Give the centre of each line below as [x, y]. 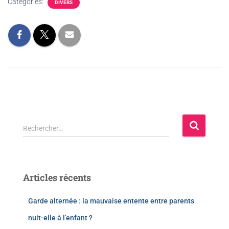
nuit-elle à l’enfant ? [60, 218]
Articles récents [57, 177]
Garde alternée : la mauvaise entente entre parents [111, 201]
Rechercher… [43, 128]
